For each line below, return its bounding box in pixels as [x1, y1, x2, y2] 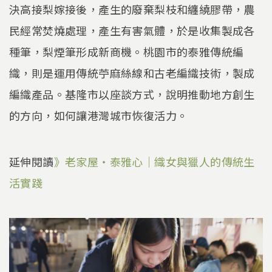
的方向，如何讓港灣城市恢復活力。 [9, 107, 188, 124]
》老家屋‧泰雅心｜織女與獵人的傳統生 [53, 153, 255, 169]
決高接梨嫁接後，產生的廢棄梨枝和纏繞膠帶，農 [9, 1, 255, 18]
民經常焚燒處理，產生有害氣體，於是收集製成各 [9, 22, 255, 39]
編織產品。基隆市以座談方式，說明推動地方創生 [9, 86, 255, 103]
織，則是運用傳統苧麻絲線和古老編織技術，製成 [9, 65, 255, 81]
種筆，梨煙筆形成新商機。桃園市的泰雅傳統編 [9, 44, 244, 60]
